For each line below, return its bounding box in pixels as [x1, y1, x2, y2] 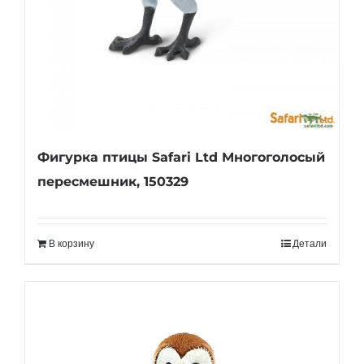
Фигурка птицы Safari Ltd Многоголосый [37, 149, 325, 166]
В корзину [49, 238, 94, 250]
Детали [292, 238, 327, 250]
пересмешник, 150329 [37, 174, 188, 190]
